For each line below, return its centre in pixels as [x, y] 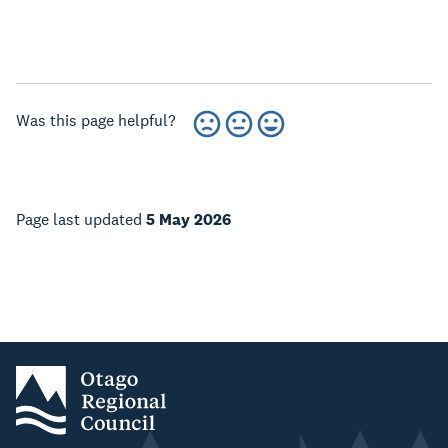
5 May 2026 [188, 220]
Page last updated [81, 220]
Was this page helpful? [95, 121]
